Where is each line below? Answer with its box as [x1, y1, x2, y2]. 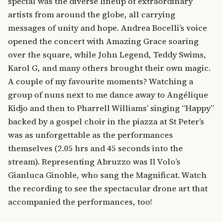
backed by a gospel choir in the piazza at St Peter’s [8, 116, 204, 128]
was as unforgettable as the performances [8, 129, 173, 141]
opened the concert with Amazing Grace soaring [8, 36, 199, 48]
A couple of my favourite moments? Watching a [8, 76, 193, 88]
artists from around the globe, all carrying [8, 9, 175, 21]
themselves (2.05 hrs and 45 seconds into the [8, 143, 183, 155]
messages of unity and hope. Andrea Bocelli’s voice [8, 22, 207, 34]
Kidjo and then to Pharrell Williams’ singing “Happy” [8, 103, 214, 114]
